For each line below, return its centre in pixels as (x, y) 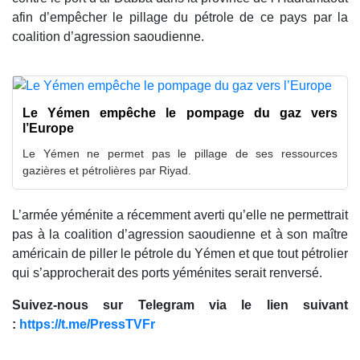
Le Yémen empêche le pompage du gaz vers (180, 112)
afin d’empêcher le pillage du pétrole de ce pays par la (180, 17)
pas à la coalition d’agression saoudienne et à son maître (180, 234)
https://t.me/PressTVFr (87, 324)
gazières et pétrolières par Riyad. (107, 170)
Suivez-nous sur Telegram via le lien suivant (180, 305)
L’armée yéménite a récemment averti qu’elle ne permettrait (180, 215)
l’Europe (48, 128)
